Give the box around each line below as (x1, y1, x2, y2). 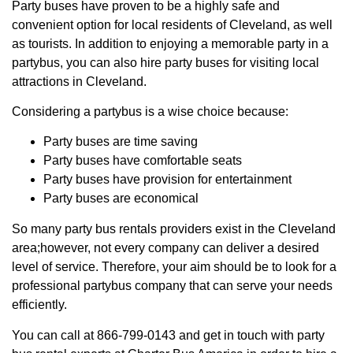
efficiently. (12, 298, 67, 312)
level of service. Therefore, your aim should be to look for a (12, 260, 336, 274)
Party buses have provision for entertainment (43, 173, 292, 187)
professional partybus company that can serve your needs (12, 279, 333, 293)
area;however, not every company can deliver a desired (12, 241, 319, 255)
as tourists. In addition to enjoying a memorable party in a (12, 36, 329, 50)
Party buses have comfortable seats (43, 154, 242, 168)
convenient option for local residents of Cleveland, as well (12, 17, 333, 32)
